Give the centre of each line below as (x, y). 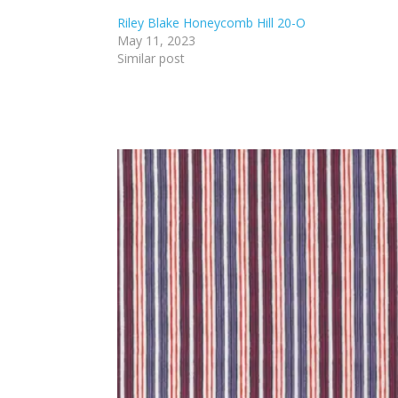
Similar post (151, 59)
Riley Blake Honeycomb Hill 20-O (211, 23)
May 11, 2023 (156, 41)
